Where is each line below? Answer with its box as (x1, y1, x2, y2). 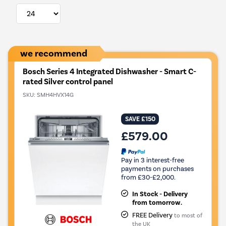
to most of (174, 212, 202, 219)
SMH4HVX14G (37, 91, 74, 99)
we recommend (20, 47, 87, 60)
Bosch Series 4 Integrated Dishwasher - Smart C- (23, 67, 196, 77)
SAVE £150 (125, 115, 155, 124)
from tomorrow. (132, 198, 182, 207)
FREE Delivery (132, 211, 174, 219)
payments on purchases (121, 164, 194, 173)
